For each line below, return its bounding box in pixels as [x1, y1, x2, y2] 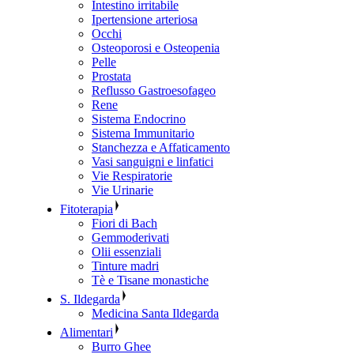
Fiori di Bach [92, 217, 157, 231]
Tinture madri [92, 259, 159, 273]
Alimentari [60, 326, 113, 340]
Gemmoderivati [92, 231, 169, 245]
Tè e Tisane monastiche [92, 273, 209, 288]
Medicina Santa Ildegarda [92, 307, 219, 321]
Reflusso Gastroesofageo [92, 84, 216, 98]
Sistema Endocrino [92, 112, 186, 126]
